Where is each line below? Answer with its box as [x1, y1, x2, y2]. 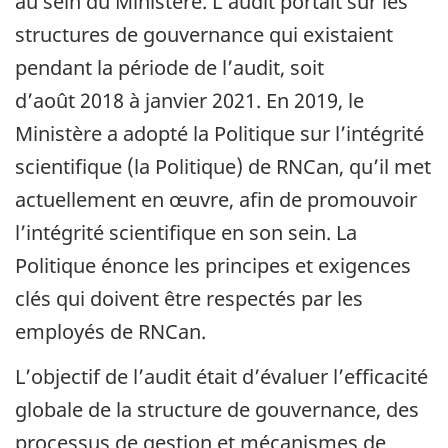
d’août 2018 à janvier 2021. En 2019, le [15, 87, 364, 115]
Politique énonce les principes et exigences [15, 252, 411, 280]
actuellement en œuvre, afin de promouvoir [15, 186, 417, 214]
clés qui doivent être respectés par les [15, 285, 363, 313]
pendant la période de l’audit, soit [15, 54, 324, 82]
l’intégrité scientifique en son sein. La [15, 219, 357, 247]
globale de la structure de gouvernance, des [15, 395, 419, 423]
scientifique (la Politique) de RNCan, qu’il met [15, 153, 431, 181]
